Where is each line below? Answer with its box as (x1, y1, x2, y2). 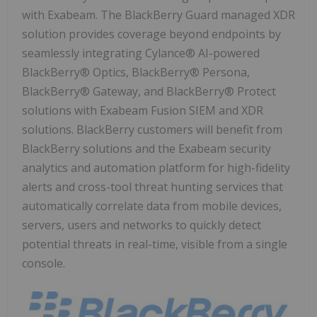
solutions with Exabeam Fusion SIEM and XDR (22, 103, 263, 119)
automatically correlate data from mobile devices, (22, 198, 282, 214)
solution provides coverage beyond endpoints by (22, 26, 281, 42)
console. (22, 255, 65, 272)
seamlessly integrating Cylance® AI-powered (22, 45, 260, 62)
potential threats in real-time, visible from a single (22, 236, 287, 253)
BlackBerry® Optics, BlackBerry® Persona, (22, 64, 250, 81)
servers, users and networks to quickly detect (22, 217, 261, 234)
